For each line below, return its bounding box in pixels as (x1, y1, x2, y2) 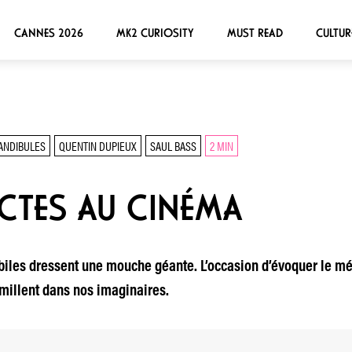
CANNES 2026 (13, 25, 83, 40)
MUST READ (226, 25, 283, 40)
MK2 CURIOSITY (115, 25, 194, 40)
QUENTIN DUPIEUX (58, 137, 137, 155)
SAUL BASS (149, 137, 196, 155)
